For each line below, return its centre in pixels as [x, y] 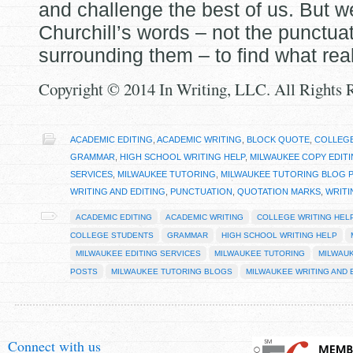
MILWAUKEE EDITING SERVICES [138, 253]
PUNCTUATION [201, 191]
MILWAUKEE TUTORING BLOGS [172, 271]
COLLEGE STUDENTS [112, 235]
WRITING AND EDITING [118, 191]
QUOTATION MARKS [279, 191]
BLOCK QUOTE [278, 139]
